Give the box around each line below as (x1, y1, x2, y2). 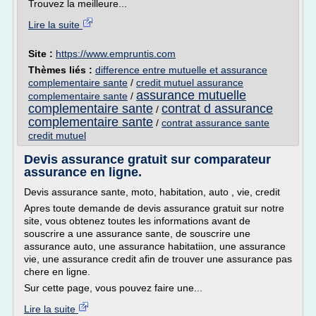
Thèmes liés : (28, 64, 95, 75)
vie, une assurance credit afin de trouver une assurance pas (24, 253, 292, 265)
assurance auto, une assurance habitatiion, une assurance (24, 241, 286, 252)
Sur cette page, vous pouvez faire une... (24, 282, 202, 293)
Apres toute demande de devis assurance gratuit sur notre (24, 202, 284, 214)
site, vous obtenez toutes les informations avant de (24, 215, 250, 226)
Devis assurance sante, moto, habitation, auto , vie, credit (24, 186, 280, 197)
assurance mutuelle (136, 88, 246, 102)
